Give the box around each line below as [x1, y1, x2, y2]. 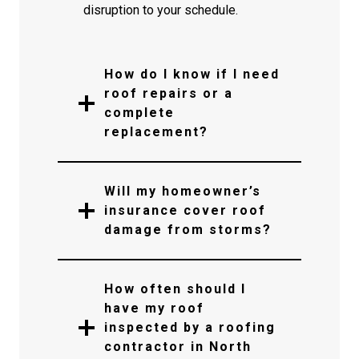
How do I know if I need [104, 67, 280, 82]
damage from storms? [104, 222, 272, 237]
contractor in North [104, 339, 252, 354]
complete [104, 105, 175, 120]
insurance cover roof [104, 203, 266, 218]
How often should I [104, 281, 246, 296]
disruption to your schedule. [83, 2, 238, 18]
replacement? [104, 124, 208, 139]
